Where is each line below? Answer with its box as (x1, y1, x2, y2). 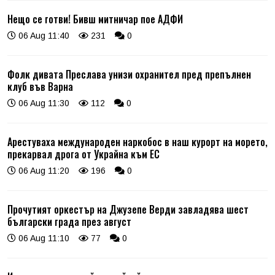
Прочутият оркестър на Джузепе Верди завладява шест (7, 201, 249, 217)
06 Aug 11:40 (16, 30, 69, 41)
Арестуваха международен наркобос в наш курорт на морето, (7, 134, 268, 149)
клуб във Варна (7, 79, 73, 94)
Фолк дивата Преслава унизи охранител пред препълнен (7, 66, 251, 82)
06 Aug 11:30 (16, 98, 69, 108)
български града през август (7, 214, 131, 229)
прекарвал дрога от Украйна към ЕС (7, 146, 160, 161)
